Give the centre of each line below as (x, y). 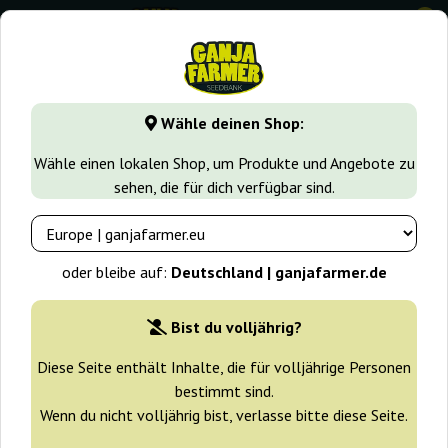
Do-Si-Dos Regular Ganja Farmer (207, 145)
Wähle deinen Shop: (230, 123)
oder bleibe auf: (116, 272)
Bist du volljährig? (236, 327)
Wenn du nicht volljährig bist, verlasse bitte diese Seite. (224, 415)
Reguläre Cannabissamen (344, 101)
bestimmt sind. (224, 391)
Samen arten (201, 101)
